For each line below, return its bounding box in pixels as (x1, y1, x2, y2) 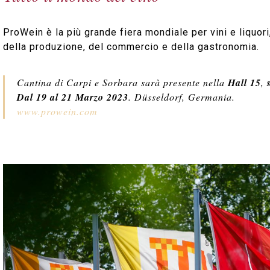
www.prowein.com (17, 105, 98, 118)
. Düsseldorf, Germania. (128, 90, 235, 103)
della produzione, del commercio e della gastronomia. (3, 41, 259, 52)
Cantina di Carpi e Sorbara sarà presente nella (17, 76, 228, 89)
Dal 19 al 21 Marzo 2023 (17, 90, 128, 104)
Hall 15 (228, 76, 261, 89)
